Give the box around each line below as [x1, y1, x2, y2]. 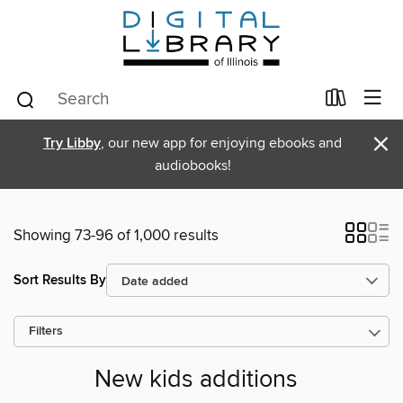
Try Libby [43, 134, 101, 153]
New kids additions [94, 365, 298, 396]
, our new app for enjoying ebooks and [101, 134, 342, 152]
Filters [29, 324, 63, 339]
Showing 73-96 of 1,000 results [13, 226, 219, 246]
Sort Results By [13, 271, 106, 289]
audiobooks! [154, 157, 231, 175]
